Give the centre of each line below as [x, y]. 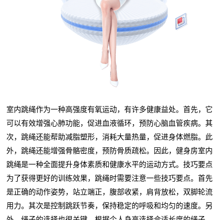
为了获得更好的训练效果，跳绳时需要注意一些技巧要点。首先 [110, 178]
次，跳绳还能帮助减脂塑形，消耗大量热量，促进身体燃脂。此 [110, 137]
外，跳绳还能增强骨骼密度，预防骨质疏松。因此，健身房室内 [110, 151]
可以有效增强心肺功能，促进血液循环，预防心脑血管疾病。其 [110, 123]
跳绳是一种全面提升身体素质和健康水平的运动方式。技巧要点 [110, 165]
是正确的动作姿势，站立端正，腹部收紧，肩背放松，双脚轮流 [110, 192]
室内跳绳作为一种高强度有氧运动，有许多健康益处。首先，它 [110, 110]
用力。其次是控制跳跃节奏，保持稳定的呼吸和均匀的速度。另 [110, 206]
